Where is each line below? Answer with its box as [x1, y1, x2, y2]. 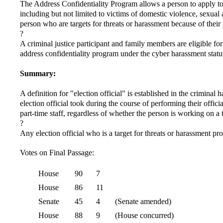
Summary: [20, 69, 56, 78]
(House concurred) [115, 211, 174, 220]
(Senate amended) [115, 197, 171, 206]
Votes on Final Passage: [20, 148, 94, 157]
